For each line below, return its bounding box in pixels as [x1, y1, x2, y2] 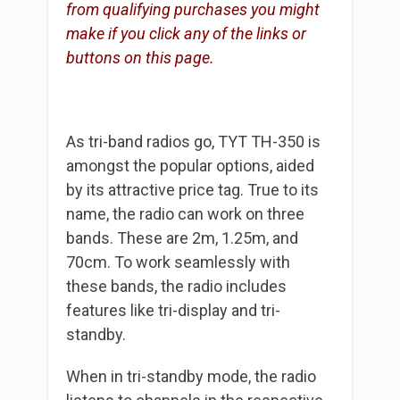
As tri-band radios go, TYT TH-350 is [66, 132, 321, 152]
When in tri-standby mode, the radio [66, 367, 316, 387]
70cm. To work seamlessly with [66, 253, 290, 272]
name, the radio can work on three [66, 204, 304, 224]
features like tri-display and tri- [66, 301, 280, 321]
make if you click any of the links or [66, 24, 306, 44]
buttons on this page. [66, 48, 214, 68]
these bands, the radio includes [66, 277, 287, 296]
